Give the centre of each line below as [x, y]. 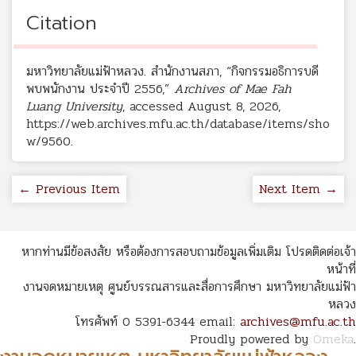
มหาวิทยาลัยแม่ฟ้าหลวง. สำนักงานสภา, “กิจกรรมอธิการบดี [172, 72]
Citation [62, 23]
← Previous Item [69, 189]
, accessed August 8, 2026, [201, 106]
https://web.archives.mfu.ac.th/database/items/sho [178, 124]
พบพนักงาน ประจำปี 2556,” [100, 89]
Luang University [74, 106]
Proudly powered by [252, 339]
